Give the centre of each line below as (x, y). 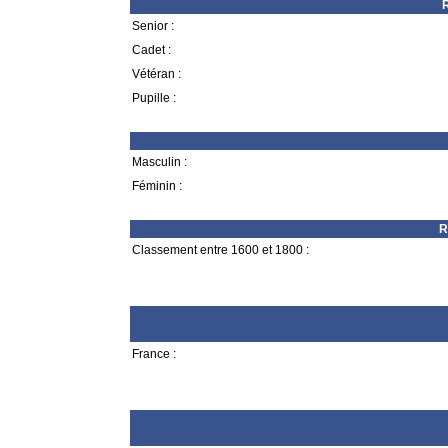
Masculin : (159, 162)
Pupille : (154, 98)
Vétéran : (156, 74)
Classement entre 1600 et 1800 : (220, 250)
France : (154, 354)
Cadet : (151, 50)
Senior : (153, 26)
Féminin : (157, 186)
